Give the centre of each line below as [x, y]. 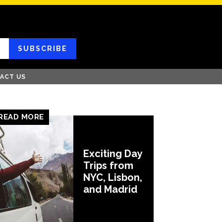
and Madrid [110, 190]
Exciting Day [113, 154]
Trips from [108, 166]
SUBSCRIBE [42, 48]
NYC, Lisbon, [113, 178]
